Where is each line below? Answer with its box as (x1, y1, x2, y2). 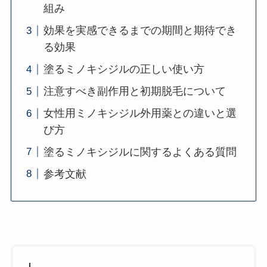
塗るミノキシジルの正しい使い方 (43, 63, 204, 76)
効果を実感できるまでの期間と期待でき (43, 24, 237, 37)
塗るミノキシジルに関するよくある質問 (43, 146, 237, 159)
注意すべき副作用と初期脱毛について (43, 85, 226, 98)
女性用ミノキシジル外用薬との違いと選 (43, 107, 237, 120)
